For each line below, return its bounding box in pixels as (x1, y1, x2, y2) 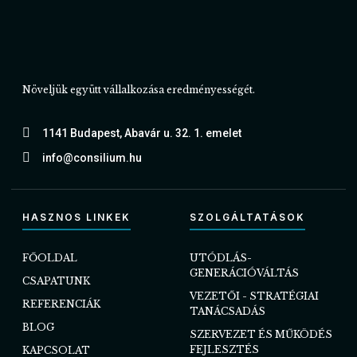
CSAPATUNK (22, 274, 90, 287)
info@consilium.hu (42, 151, 142, 164)
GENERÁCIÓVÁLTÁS (190, 266, 299, 279)
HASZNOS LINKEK (22, 210, 131, 223)
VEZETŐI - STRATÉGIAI (190, 289, 319, 302)
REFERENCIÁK (22, 297, 100, 310)
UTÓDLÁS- (190, 251, 252, 264)
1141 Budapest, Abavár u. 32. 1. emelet (42, 126, 241, 139)
